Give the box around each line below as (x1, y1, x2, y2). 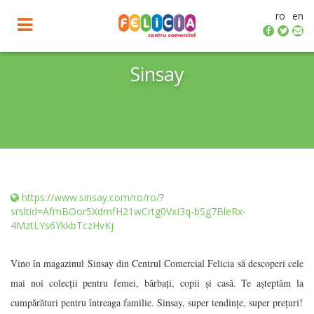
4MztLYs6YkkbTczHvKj (11, 219, 114, 232)
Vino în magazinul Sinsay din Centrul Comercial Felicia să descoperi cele (11, 257, 303, 270)
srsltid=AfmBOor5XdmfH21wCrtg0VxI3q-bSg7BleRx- (11, 205, 246, 218)
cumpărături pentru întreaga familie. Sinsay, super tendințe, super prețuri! (11, 296, 303, 309)
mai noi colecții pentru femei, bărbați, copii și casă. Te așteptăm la (11, 276, 303, 289)
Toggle (17, 11, 71, 35)
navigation (17, 36, 102, 60)
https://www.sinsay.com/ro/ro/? (22, 191, 164, 204)
